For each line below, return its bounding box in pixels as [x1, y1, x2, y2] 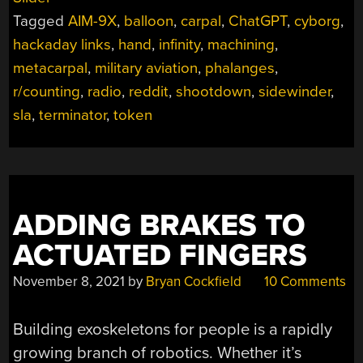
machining [207, 36, 275, 54]
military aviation [95, 59, 199, 78]
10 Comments [261, 273, 347, 291]
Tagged [13, 12, 69, 31]
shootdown [176, 83, 252, 101]
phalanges [205, 59, 275, 78]
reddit [129, 83, 169, 101]
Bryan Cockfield [146, 273, 242, 291]
